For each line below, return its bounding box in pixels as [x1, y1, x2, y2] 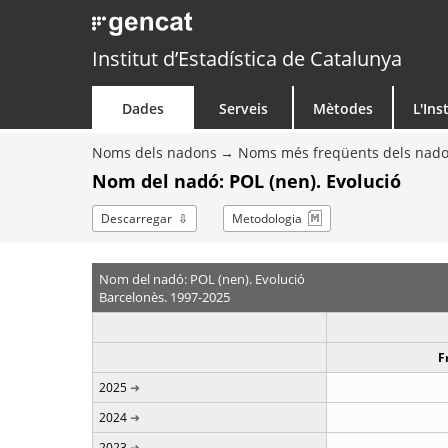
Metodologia [232, 210, 302, 227]
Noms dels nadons [92, 143, 217, 162]
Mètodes [313, 99, 373, 118]
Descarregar [101, 210, 172, 227]
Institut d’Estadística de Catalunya [92, 45, 402, 72]
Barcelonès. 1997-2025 [98, 287, 230, 306]
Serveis [218, 99, 268, 118]
